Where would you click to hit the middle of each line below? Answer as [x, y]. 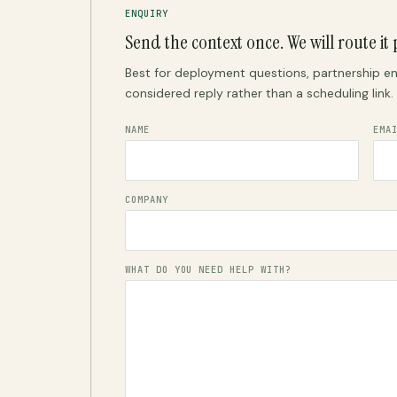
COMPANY [147, 199]
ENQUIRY [147, 13]
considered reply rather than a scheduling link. [259, 93]
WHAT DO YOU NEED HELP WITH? [208, 269]
